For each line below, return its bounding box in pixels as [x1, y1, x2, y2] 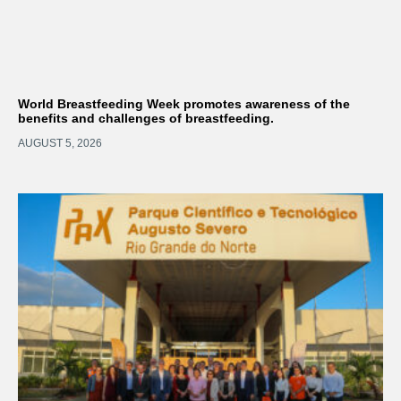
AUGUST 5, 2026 [18, 136, 102, 149]
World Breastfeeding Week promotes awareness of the [18, 96, 350, 111]
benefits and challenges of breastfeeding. [18, 110, 274, 125]
